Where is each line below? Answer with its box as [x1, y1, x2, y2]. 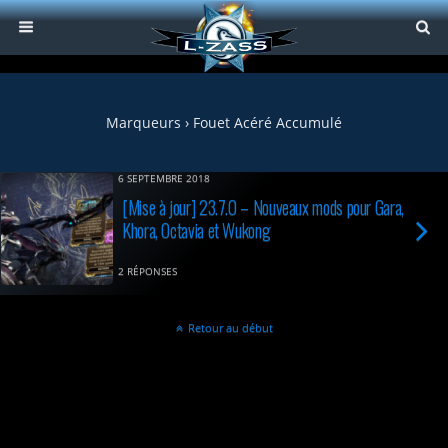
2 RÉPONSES [118, 265, 177, 278]
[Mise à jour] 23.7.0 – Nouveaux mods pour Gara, [122, 193, 404, 220]
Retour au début [187, 320, 273, 335]
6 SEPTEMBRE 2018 [118, 172, 210, 185]
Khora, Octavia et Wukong [122, 216, 271, 243]
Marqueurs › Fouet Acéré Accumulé [106, 113, 342, 132]
